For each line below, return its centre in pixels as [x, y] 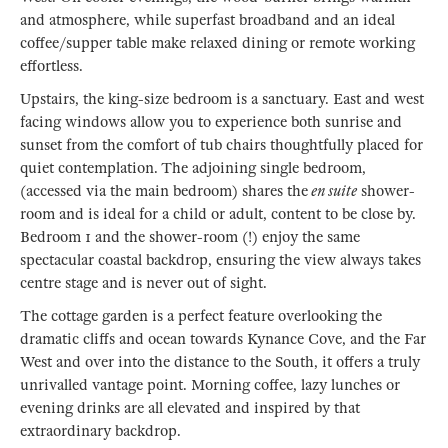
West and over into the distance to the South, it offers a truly [220, 361]
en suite [332, 190]
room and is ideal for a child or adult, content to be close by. [218, 213]
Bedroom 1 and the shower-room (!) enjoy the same [190, 236]
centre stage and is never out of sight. [143, 282]
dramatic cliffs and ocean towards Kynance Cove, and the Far [223, 338]
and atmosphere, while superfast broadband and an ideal [207, 19]
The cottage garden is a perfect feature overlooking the [201, 315]
